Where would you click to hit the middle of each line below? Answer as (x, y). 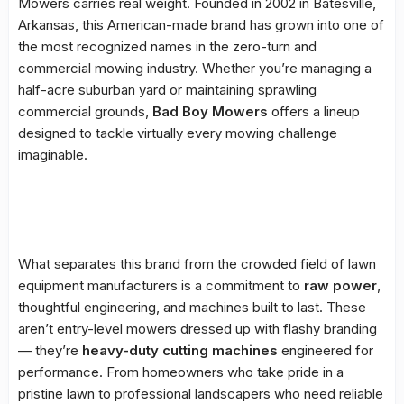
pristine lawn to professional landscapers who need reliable (201, 393)
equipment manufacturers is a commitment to (161, 285)
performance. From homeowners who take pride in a (181, 372)
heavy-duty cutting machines (180, 350)
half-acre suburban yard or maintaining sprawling (167, 89)
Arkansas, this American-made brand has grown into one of (201, 24)
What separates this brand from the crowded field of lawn (197, 263)
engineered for (326, 350)
